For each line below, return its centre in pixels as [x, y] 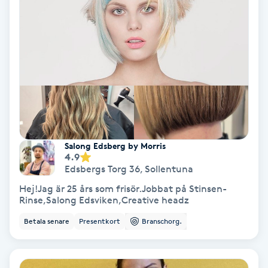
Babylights [31, 60]
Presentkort [100, 221]
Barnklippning [39, 194]
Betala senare [47, 221]
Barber [22, 160]
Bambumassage [43, 127]
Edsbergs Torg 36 [102, 169]
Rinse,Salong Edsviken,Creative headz [104, 200]
